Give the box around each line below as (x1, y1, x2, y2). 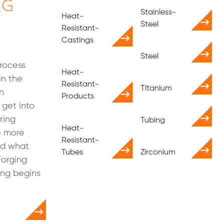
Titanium (140, 84, 172, 92)
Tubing (140, 116, 165, 124)
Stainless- (140, 8, 176, 16)
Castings (61, 36, 93, 44)
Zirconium (140, 148, 176, 156)
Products (61, 92, 94, 100)
